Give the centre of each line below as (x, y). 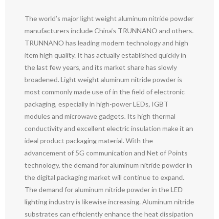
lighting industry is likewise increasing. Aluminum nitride (109, 201)
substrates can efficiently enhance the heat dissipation (109, 214)
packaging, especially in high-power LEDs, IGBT (97, 104)
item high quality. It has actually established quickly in (105, 55)
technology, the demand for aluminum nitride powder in (108, 165)
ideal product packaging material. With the (89, 140)
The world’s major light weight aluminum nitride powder (109, 18)
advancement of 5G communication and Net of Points (106, 153)
